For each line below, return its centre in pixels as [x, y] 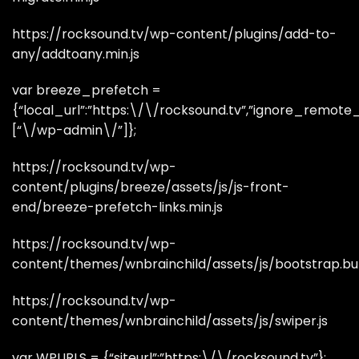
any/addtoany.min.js [76, 54]
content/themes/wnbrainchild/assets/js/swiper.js [170, 321]
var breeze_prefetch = [87, 91]
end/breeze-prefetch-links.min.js [117, 208]
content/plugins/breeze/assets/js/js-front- [151, 188]
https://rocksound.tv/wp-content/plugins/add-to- [174, 34]
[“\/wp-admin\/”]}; [74, 131]
